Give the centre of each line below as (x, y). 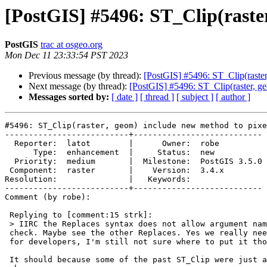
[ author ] (233, 97)
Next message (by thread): (79, 86)
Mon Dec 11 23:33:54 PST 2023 (66, 55)
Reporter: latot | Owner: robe (10, 144)
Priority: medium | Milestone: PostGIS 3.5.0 (10, 162)
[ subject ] (195, 97)
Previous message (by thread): (86, 76)
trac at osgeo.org (72, 45)
